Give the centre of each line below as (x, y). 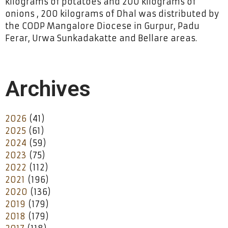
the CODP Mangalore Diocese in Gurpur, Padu (102, 26)
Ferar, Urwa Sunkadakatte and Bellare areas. (101, 38)
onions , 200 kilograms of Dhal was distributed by (112, 13)
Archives (48, 88)
